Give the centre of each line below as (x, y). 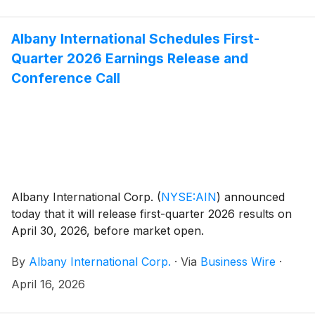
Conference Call (66, 78)
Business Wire (238, 261)
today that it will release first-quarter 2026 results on (152, 213)
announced (253, 197)
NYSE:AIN (189, 197)
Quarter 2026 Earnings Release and (130, 58)
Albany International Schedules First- (135, 38)
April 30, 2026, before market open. (108, 230)
